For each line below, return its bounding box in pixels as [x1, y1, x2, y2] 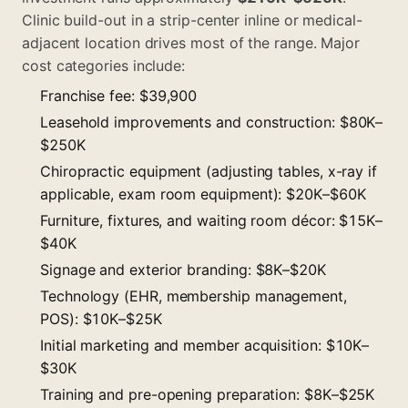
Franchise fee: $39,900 [40, 86, 198, 105]
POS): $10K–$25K [40, 309, 162, 328]
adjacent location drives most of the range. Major [22, 33, 361, 52]
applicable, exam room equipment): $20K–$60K [40, 184, 366, 203]
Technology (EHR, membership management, [40, 286, 347, 305]
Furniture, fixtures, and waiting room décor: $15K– [40, 210, 383, 229]
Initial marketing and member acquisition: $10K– [40, 335, 370, 354]
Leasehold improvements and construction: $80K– [40, 112, 383, 131]
